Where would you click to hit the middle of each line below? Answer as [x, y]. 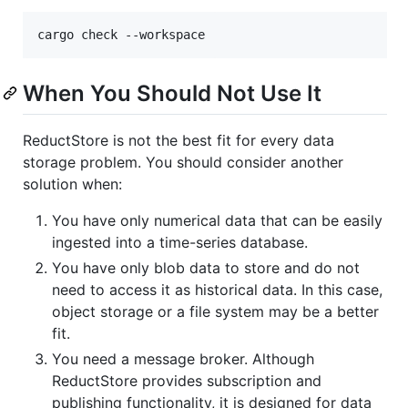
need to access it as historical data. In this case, [217, 289]
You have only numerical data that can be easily [217, 220]
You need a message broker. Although [183, 358]
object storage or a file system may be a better [215, 311]
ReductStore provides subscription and [187, 380]
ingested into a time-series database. [180, 242]
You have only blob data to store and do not [206, 267]
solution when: [72, 184]
